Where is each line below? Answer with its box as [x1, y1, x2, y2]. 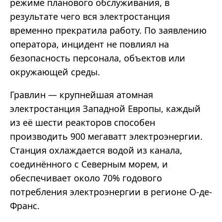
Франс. [10, 200, 40, 212]
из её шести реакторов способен [10, 116, 155, 129]
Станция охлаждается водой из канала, [10, 144, 182, 157]
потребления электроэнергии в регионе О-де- [10, 186, 212, 198]
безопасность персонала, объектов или [10, 52, 185, 64]
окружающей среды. [10, 66, 100, 78]
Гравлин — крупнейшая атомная [10, 89, 153, 101]
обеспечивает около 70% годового [10, 172, 162, 184]
